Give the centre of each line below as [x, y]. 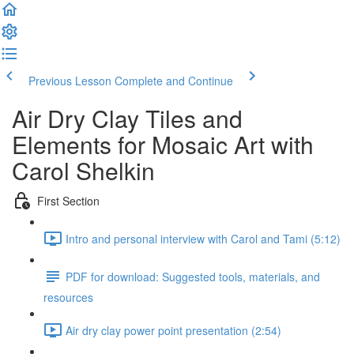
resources [68, 297]
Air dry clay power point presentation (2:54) [173, 330]
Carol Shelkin [83, 170]
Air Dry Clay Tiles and [127, 118]
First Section [68, 200]
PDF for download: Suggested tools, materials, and [193, 276]
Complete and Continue [174, 81]
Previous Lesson [70, 81]
